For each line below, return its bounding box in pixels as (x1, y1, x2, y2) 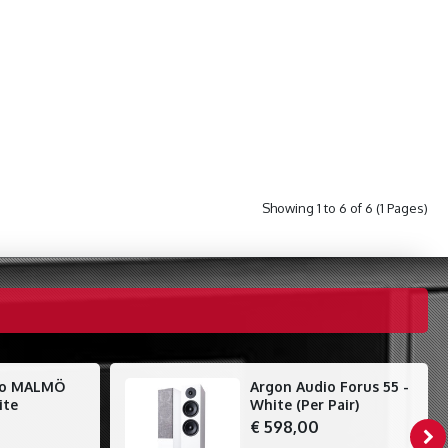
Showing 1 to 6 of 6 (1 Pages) (262, 199, 428, 216)
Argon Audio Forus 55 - (249, 377, 409, 395)
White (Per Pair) (249, 395, 359, 413)
